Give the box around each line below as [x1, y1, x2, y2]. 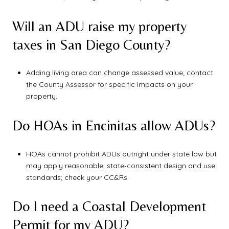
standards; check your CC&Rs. [26, 172, 129, 182]
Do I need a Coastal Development [12, 198, 206, 215]
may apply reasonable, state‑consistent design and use [26, 161, 215, 170]
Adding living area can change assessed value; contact [26, 68, 213, 78]
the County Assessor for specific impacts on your [26, 80, 193, 89]
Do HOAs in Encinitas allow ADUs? [12, 117, 215, 134]
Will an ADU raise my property [12, 17, 187, 34]
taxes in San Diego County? [12, 36, 170, 53]
